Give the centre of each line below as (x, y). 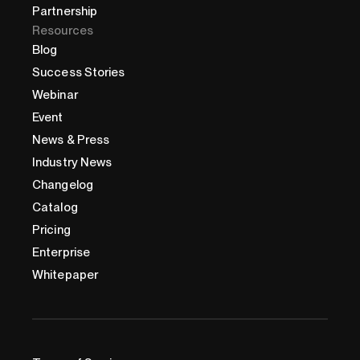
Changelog (63, 184)
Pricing (51, 229)
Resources (63, 30)
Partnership (65, 11)
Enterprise (61, 252)
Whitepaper (65, 274)
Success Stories (79, 72)
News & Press (71, 139)
